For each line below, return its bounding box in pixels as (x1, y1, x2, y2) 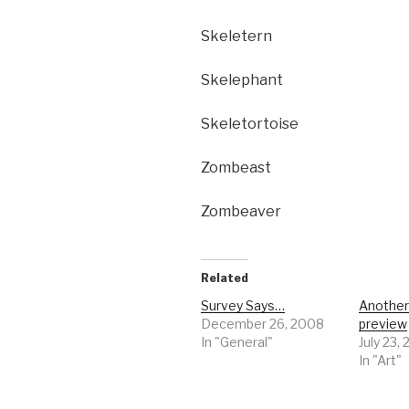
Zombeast (201, 159, 271, 177)
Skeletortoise (201, 115, 299, 133)
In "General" (201, 334, 273, 351)
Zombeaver (201, 203, 281, 221)
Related (201, 271, 248, 286)
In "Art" (359, 352, 403, 369)
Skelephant (201, 71, 283, 89)
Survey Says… (201, 298, 285, 314)
